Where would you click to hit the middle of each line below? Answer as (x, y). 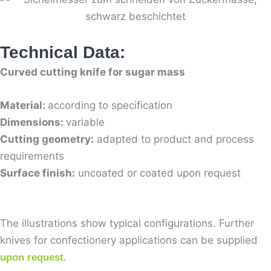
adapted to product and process (174, 139)
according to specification (112, 106)
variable (85, 122)
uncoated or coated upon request (158, 173)
